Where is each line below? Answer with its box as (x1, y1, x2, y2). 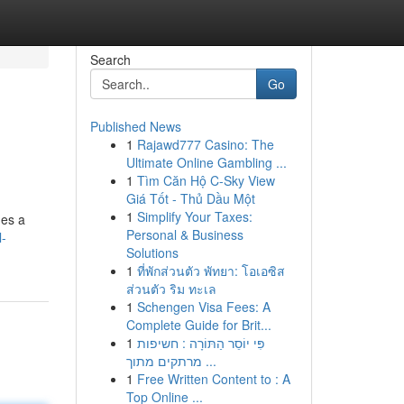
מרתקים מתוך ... (201, 352, 216, 370)
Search (89, 50, 131, 69)
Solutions (125, 243, 179, 262)
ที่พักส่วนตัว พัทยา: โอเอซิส (136, 262, 285, 280)
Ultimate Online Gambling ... (125, 153, 287, 171)
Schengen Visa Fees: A (136, 298, 271, 316)
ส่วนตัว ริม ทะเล (125, 280, 216, 298)
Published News (89, 117, 181, 135)
